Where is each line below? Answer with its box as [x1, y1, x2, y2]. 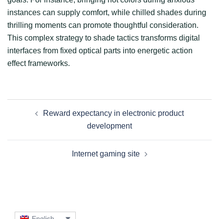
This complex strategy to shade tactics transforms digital [7, 33, 200, 42]
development [87, 121, 132, 130]
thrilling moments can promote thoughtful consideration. [7, 21, 198, 29]
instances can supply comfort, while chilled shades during [7, 8, 206, 17]
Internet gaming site [71, 149, 140, 158]
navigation [7, 112, 66, 126]
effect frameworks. [7, 59, 70, 67]
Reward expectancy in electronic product [43, 109, 184, 117]
